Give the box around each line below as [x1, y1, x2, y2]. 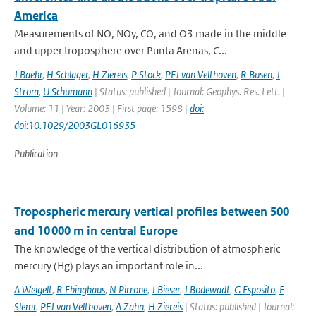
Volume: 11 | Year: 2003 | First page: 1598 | [14, 102, 190, 115]
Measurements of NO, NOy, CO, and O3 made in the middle [14, 27, 286, 40]
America [14, 8, 58, 23]
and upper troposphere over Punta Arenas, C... [14, 44, 227, 57]
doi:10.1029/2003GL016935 [14, 119, 135, 132]
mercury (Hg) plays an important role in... [14, 259, 203, 272]
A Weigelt [14, 283, 52, 296]
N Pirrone [109, 283, 147, 296]
